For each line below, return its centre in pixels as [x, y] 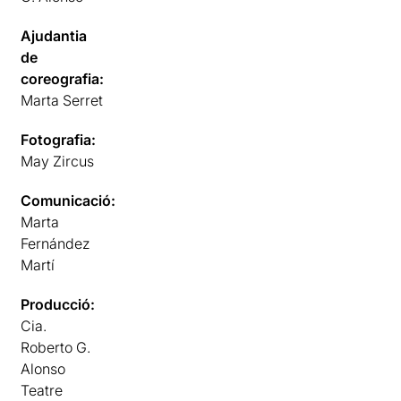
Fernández [56, 243]
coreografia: [63, 78]
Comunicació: [68, 200]
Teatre [42, 390]
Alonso [43, 368]
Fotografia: [59, 139]
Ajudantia [54, 35]
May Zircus [58, 161]
